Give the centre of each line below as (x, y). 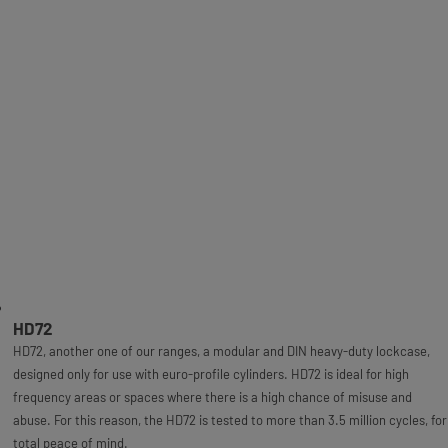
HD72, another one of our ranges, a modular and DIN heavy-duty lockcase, (221, 351)
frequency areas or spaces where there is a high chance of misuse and (212, 397)
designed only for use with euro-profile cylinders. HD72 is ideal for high (210, 374)
